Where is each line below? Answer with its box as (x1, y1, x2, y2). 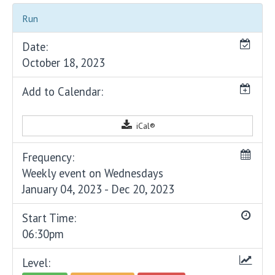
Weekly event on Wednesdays (22, 165, 163, 180)
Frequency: (22, 149, 74, 165)
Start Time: (22, 210, 76, 225)
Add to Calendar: (22, 83, 103, 99)
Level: (22, 255, 50, 270)
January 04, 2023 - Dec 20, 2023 (22, 181, 174, 196)
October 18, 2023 (22, 55, 105, 70)
